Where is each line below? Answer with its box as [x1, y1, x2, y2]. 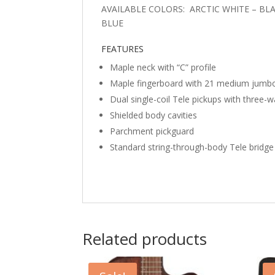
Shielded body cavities [110, 109, 198, 121]
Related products [82, 227, 207, 250]
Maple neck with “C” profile [110, 61, 217, 73]
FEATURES [101, 42, 144, 55]
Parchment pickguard [110, 125, 195, 137]
